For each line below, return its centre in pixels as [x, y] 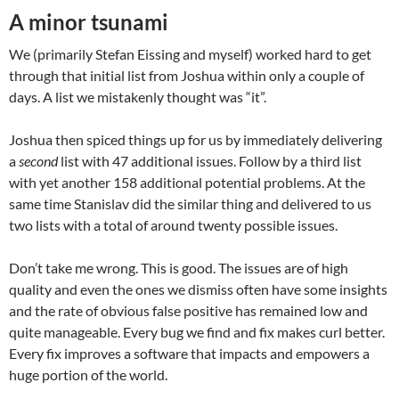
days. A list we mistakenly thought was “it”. [138, 96]
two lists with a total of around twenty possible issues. [173, 224]
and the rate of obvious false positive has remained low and [188, 310]
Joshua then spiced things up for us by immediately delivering [195, 139]
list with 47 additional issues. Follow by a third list [210, 160]
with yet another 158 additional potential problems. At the [187, 182]
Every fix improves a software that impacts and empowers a [189, 353]
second [38, 160]
